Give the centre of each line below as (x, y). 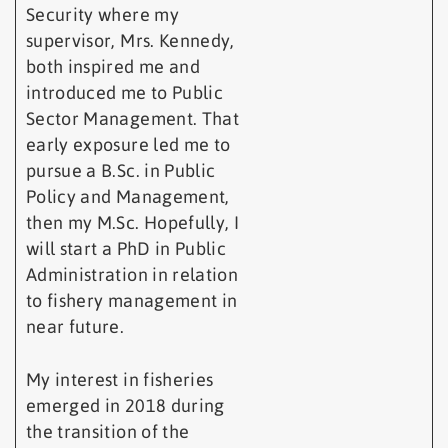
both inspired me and (113, 67)
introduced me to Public (125, 93)
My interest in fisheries (120, 380)
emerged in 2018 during (125, 406)
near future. (75, 327)
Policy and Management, (128, 197)
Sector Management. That (133, 119)
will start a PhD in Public (126, 249)
